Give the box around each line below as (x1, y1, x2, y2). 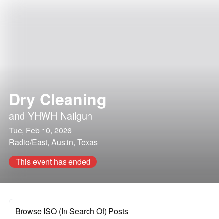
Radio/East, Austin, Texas (9, 136, 98, 148)
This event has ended (15, 156, 90, 167)
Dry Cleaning (9, 88, 107, 110)
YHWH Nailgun (28, 109, 92, 123)
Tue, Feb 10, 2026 (9, 125, 72, 136)
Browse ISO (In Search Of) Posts (15, 205, 128, 217)
